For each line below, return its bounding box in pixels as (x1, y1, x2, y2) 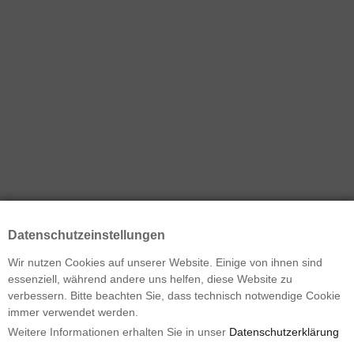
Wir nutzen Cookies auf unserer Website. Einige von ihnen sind (8, 256, 322, 269)
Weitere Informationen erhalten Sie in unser (8, 326, 229, 338)
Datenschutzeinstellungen (8, 228, 165, 242)
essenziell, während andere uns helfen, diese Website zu (8, 273, 292, 285)
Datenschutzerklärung (229, 326, 339, 338)
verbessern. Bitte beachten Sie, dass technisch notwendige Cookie (8, 289, 341, 302)
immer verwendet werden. (8, 306, 138, 318)
